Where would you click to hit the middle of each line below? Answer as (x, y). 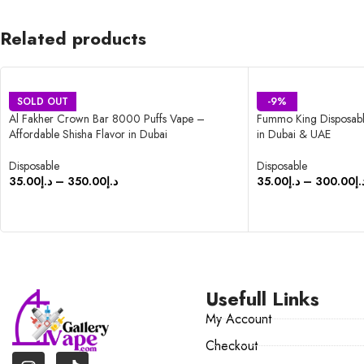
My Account (239, 319)
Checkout (232, 346)
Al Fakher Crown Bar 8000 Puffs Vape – (107, 119)
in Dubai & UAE (294, 134)
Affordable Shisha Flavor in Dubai (88, 134)
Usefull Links (263, 299)
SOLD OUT (43, 102)
